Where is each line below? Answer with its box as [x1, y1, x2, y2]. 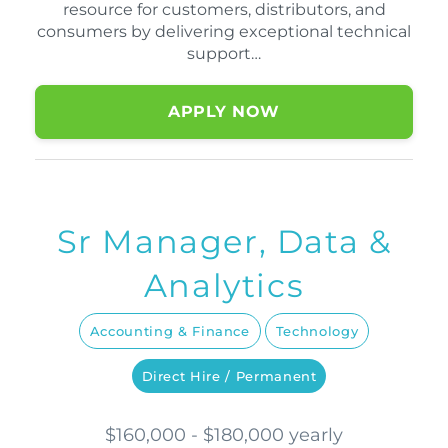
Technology [275, 323, 359, 340]
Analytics [143, 266, 305, 306]
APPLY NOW [168, 102, 280, 122]
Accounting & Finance [89, 323, 250, 340]
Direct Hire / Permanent [141, 368, 317, 385]
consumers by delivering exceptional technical [37, 22, 411, 42]
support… [187, 44, 261, 64]
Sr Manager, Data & [56, 222, 392, 262]
